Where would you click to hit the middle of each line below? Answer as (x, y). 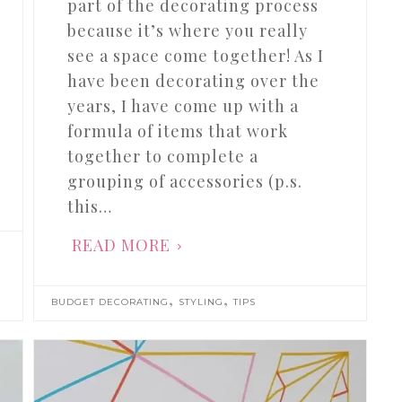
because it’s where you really (188, 30)
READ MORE (122, 245)
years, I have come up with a (184, 105)
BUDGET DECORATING (109, 301)
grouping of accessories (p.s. (185, 181)
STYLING (201, 301)
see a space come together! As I (196, 55)
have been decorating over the (194, 80)
